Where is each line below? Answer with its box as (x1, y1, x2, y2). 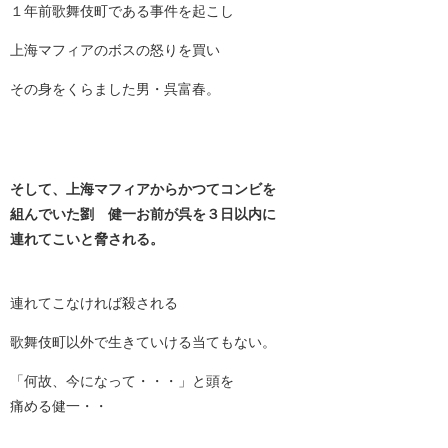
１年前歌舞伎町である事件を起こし (10, 4, 234, 19)
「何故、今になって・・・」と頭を (10, 374, 234, 389)
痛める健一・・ (10, 399, 108, 414)
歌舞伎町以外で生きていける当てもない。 (10, 335, 276, 350)
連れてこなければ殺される (10, 296, 178, 311)
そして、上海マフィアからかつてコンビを (10, 182, 276, 197)
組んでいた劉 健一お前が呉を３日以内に (10, 207, 276, 222)
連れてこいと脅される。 (10, 232, 164, 247)
